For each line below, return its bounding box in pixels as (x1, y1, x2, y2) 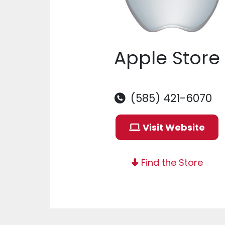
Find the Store (138, 156, 203, 169)
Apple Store (114, 45, 220, 71)
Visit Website (141, 121, 205, 134)
